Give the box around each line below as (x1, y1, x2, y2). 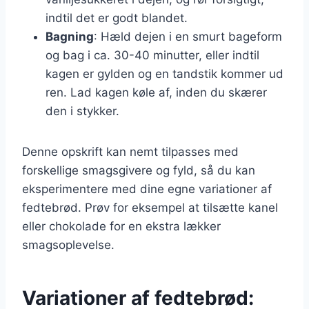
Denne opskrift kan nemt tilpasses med (22, 144, 239, 159)
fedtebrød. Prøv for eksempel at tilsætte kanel (22, 200, 278, 215)
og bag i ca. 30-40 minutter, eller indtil (46, 48, 259, 62)
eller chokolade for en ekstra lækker (22, 219, 221, 233)
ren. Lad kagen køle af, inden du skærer (46, 85, 267, 99)
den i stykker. (46, 103, 119, 118)
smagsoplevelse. (22, 237, 114, 252)
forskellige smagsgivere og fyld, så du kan (22, 163, 255, 177)
